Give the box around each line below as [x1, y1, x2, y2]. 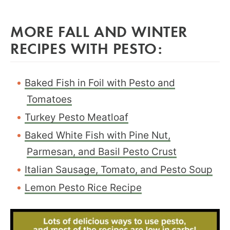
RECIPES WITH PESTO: [10, 38, 163, 58]
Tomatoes [27, 93, 72, 105]
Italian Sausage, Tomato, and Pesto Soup [25, 164, 213, 176]
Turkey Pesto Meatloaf [25, 111, 128, 123]
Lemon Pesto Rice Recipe [25, 182, 142, 194]
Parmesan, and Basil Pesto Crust [27, 146, 177, 158]
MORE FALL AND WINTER [10, 21, 188, 41]
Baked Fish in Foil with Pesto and [25, 77, 175, 89]
